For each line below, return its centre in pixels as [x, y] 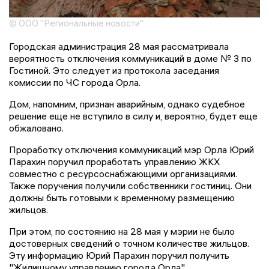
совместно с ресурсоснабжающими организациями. [123, 174]
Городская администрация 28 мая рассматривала [119, 47]
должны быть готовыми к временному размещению [122, 198]
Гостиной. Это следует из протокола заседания [114, 71]
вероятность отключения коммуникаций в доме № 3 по [130, 59]
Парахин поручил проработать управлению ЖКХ [115, 162]
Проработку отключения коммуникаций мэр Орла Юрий [131, 150]
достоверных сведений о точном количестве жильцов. [129, 243]
